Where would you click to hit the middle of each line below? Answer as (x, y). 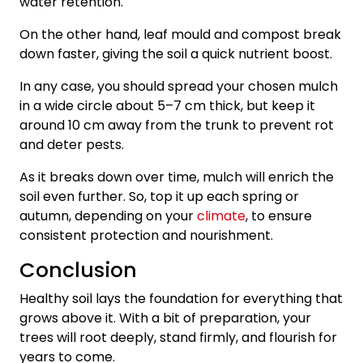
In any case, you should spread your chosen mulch (179, 86)
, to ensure (279, 216)
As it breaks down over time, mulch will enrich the (177, 177)
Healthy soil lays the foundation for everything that (181, 298)
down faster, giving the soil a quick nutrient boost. (176, 53)
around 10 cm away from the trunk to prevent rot (177, 125)
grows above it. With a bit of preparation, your (165, 318)
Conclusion (78, 270)
